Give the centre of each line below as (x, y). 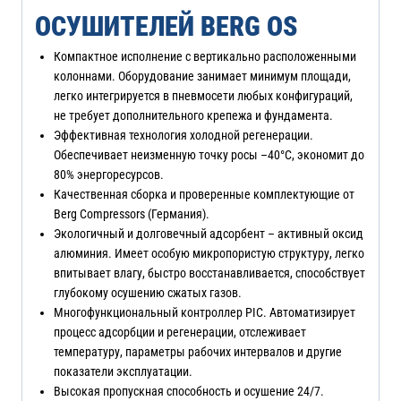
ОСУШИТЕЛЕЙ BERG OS (166, 27)
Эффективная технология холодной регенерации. (183, 136)
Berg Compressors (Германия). (132, 214)
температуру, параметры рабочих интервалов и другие (198, 352)
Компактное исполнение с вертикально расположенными (205, 57)
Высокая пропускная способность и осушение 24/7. (189, 392)
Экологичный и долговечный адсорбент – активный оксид (209, 234)
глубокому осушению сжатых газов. (148, 293)
